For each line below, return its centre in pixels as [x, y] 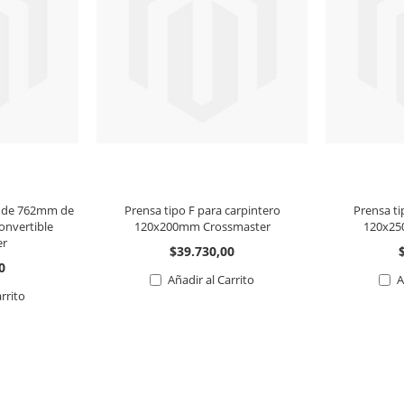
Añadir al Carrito [211, 279]
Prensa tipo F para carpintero [202, 210]
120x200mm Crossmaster [202, 226]
